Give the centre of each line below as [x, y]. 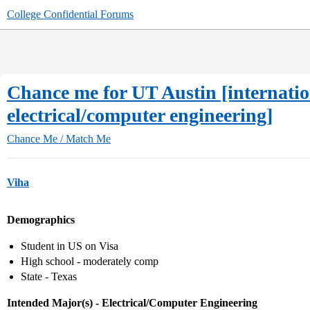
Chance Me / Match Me [59, 139]
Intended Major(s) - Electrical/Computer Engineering [132, 303]
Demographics [41, 220]
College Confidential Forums [70, 14]
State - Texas [49, 276]
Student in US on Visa [70, 246]
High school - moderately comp [90, 261]
